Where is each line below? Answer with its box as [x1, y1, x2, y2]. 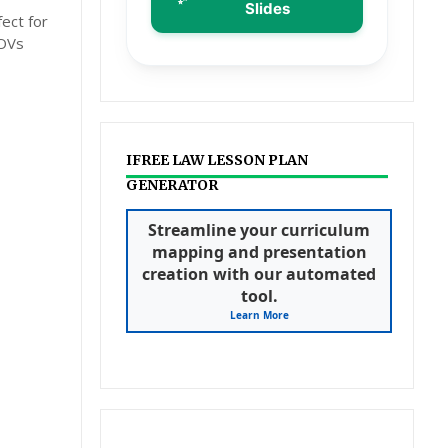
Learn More [229, 308, 289, 322]
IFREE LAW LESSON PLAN [126, 151, 309, 169]
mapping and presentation [151, 241, 367, 263]
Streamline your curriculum [148, 219, 371, 241]
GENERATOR [126, 176, 219, 194]
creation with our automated [142, 263, 377, 285]
